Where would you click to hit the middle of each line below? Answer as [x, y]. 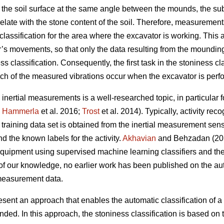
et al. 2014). [121, 111]
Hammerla [20, 111]
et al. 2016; [60, 111]
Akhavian [139, 138]
